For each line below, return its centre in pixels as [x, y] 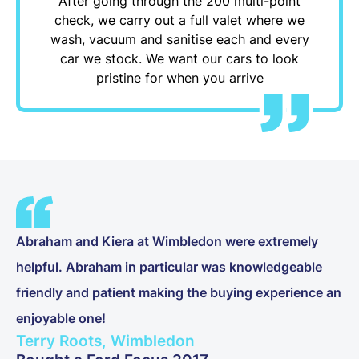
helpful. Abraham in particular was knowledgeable [169, 267]
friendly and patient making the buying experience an [179, 293]
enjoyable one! [61, 319]
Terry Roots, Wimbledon [105, 341]
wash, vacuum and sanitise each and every [179, 40]
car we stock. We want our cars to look [179, 59]
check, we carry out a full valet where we [179, 20]
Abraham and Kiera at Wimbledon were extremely [167, 242]
